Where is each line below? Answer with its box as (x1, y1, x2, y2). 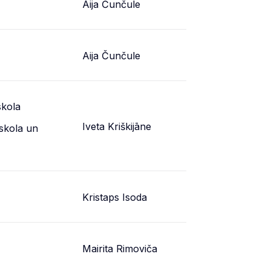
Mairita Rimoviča (82, 243, 157, 255)
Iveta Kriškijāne (82, 120, 151, 132)
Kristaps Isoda (82, 191, 147, 203)
